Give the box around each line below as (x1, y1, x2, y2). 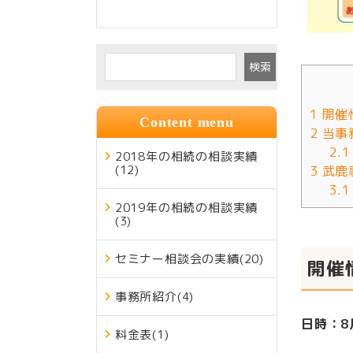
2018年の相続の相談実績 (114, 147, 258, 165)
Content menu (139, 113, 234, 130)
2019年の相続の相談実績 (114, 199, 258, 216)
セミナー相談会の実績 (114, 250, 240, 267)
